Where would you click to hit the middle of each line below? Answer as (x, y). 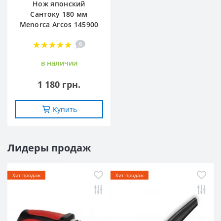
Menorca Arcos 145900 (59, 24)
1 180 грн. (59, 84)
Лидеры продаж (49, 147)
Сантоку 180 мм (59, 14)
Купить (65, 109)
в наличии (59, 63)
